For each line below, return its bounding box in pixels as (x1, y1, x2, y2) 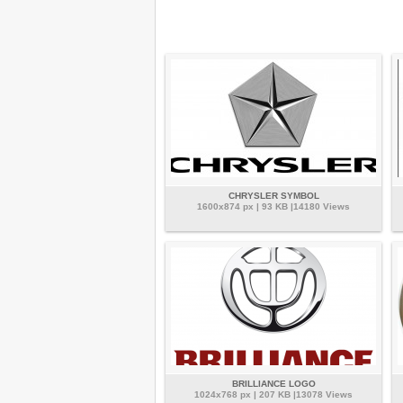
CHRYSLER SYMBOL (228, 190, 319, 201)
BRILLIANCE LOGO (231, 378, 316, 389)
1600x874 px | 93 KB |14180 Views (197, 201, 350, 211)
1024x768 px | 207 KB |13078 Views (194, 389, 353, 399)
